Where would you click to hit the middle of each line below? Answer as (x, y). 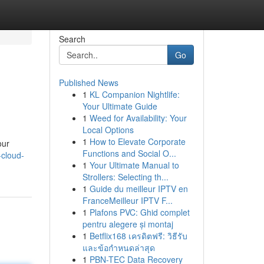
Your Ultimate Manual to (134, 165)
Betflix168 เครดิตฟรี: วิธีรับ (138, 236)
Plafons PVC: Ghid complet (139, 212)
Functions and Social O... (129, 153)
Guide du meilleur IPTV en (138, 189)
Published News (88, 82)
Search (72, 39)
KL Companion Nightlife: (134, 94)
